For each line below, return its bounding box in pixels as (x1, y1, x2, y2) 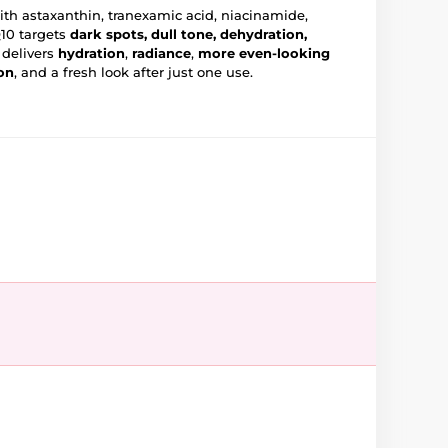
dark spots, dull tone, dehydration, (70, 26, 307, 42)
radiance (132, 45, 191, 61)
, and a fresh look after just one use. (14, 64, 253, 80)
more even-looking (198, 45, 330, 61)
